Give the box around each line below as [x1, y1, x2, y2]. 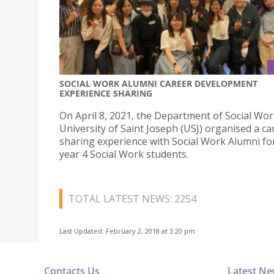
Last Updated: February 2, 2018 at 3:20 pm [59, 226, 195, 236]
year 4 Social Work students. [59, 147, 188, 161]
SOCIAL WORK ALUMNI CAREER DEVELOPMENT [59, 78, 257, 90]
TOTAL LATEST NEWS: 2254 [68, 192, 196, 206]
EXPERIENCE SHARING [59, 87, 152, 100]
